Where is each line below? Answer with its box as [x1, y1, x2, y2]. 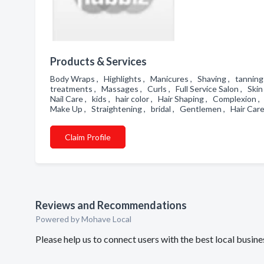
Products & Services [50, 55, 147, 68]
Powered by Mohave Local [35, 214, 131, 224]
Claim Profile [65, 132, 111, 142]
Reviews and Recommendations [35, 199, 187, 212]
